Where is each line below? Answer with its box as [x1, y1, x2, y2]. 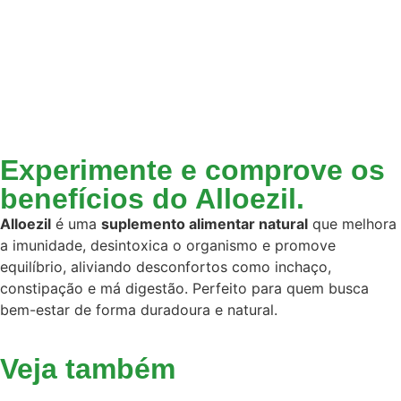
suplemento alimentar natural [101, 214, 308, 233]
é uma [51, 214, 101, 233]
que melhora [308, 214, 397, 233]
